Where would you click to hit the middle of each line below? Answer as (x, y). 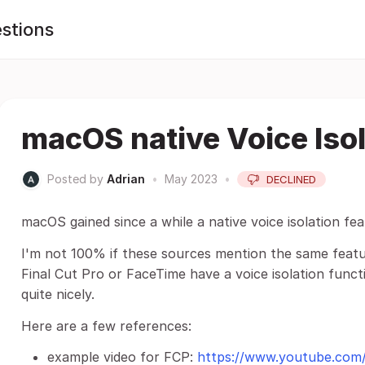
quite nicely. (58, 294)
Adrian (126, 179)
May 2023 (191, 179)
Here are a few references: (106, 326)
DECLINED (291, 179)
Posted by (75, 179)
